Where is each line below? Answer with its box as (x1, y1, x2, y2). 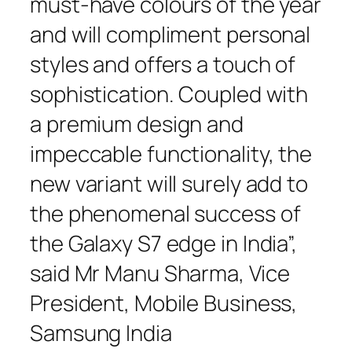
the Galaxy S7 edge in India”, (30, 228, 298, 258)
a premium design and (30, 108, 244, 138)
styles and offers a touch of (30, 49, 296, 79)
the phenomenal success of (30, 198, 301, 228)
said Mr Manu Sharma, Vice (30, 258, 290, 288)
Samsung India (30, 317, 172, 347)
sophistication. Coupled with (30, 79, 309, 108)
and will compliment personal (30, 19, 311, 49)
